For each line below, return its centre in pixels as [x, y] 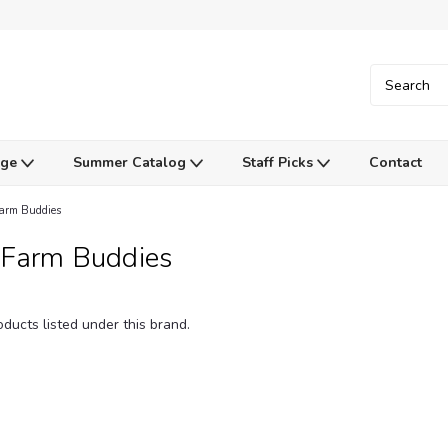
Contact [395, 162]
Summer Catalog [131, 162]
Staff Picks [279, 162]
